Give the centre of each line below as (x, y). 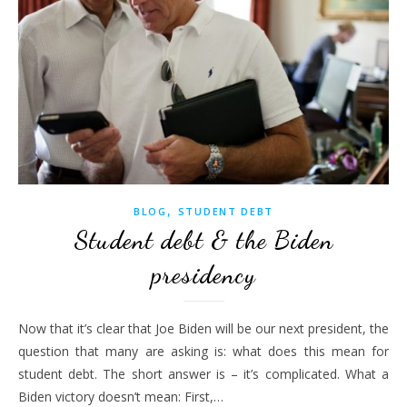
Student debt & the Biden (203, 240)
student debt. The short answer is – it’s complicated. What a (203, 374)
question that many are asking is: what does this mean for (203, 352)
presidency (203, 275)
